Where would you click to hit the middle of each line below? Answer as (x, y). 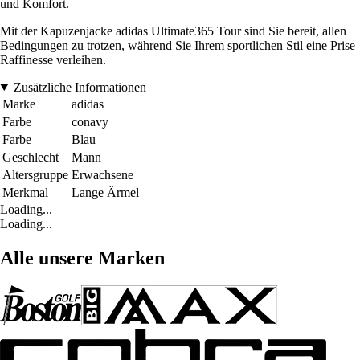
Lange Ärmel (105, 192)
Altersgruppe (35, 174)
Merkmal (25, 192)
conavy (90, 121)
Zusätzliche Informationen (80, 87)
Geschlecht (31, 157)
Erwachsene (102, 174)
